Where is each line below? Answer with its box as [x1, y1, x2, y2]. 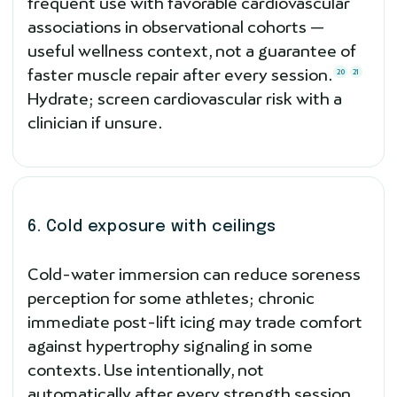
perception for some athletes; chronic [27, 288, 315, 307]
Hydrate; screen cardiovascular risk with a [27, 89, 342, 108]
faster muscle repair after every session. [27, 65, 332, 84]
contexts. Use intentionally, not [27, 360, 264, 379]
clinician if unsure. [27, 113, 162, 132]
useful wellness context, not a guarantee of [27, 41, 356, 60]
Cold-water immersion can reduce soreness [27, 264, 361, 284]
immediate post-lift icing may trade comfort [27, 312, 362, 331]
